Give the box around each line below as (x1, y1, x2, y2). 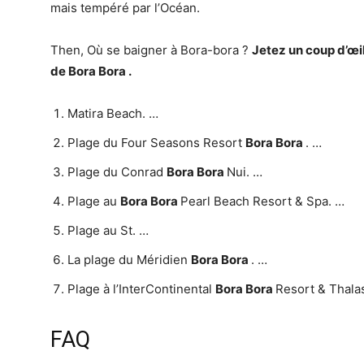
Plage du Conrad (67, 164, 167, 180)
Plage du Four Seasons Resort (67, 135, 245, 150)
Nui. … (227, 164, 262, 180)
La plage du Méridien (67, 252, 191, 267)
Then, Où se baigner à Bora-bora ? (50, 42, 252, 58)
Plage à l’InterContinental (67, 281, 215, 297)
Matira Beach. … (67, 106, 158, 121)
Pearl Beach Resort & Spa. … (180, 193, 344, 209)
